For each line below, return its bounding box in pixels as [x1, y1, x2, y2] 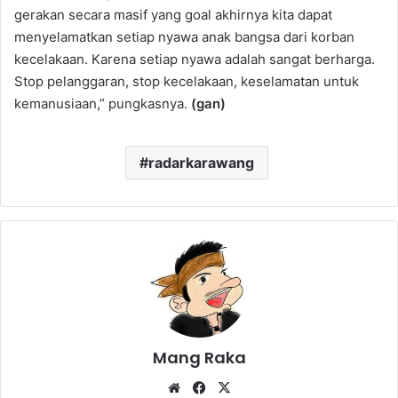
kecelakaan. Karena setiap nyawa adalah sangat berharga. [14, 50, 375, 68]
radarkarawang [148, 153, 254, 171]
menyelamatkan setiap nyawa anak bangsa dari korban [14, 28, 354, 45]
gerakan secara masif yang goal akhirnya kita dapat [14, 5, 332, 23]
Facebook [209, 378, 270, 395]
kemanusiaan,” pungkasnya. [14, 94, 191, 112]
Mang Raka [152, 346, 246, 369]
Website [184, 378, 235, 395]
